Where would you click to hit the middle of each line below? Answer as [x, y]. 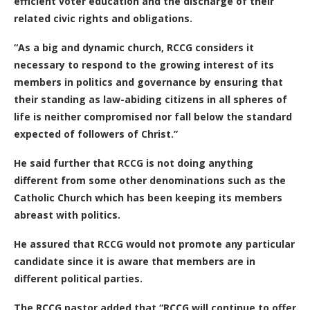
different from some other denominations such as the [150, 180]
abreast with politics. [67, 215]
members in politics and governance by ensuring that [148, 82]
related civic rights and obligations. [103, 18]
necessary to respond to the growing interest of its [144, 65]
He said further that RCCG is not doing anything [134, 163]
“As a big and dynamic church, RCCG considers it [134, 47]
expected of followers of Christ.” [96, 134]
